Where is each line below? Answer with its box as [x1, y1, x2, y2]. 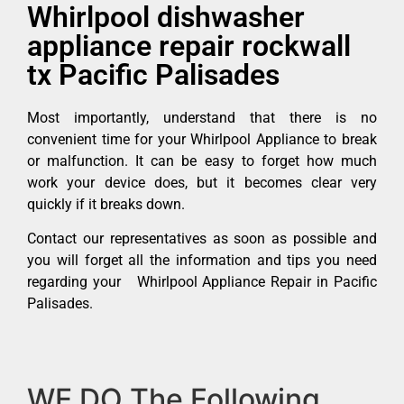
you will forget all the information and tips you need [27, 252, 377, 270]
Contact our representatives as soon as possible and [27, 230, 377, 248]
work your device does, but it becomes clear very [27, 173, 377, 191]
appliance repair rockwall [27, 28, 351, 63]
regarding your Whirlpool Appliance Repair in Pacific [27, 273, 377, 291]
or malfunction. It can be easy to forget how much [27, 151, 377, 170]
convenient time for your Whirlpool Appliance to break [27, 130, 377, 148]
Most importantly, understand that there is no [27, 108, 377, 126]
